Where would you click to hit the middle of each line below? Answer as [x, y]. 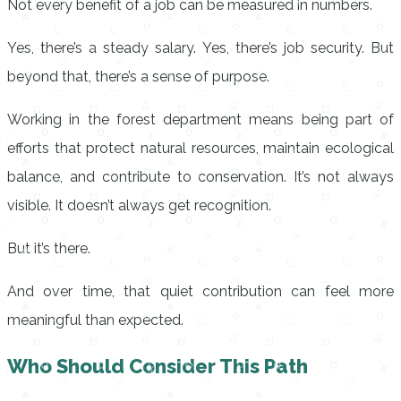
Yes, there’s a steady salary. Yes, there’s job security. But [200, 48]
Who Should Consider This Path [158, 366]
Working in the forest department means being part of [200, 119]
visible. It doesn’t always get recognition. [139, 205]
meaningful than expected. [95, 320]
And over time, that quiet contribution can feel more [200, 291]
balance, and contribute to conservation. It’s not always [200, 177]
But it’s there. [49, 248]
